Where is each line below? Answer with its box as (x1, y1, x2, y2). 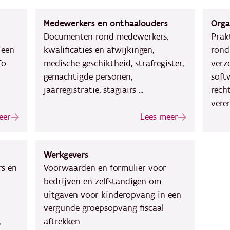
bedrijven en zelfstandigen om (44, 176, 162, 187)
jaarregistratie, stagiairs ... (44, 84, 144, 96)
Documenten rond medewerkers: (44, 31, 169, 43)
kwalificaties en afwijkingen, (44, 44, 155, 56)
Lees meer (140, 111, 178, 123)
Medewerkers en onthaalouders (44, 17, 168, 29)
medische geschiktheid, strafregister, (44, 57, 184, 69)
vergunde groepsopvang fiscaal (44, 202, 164, 214)
